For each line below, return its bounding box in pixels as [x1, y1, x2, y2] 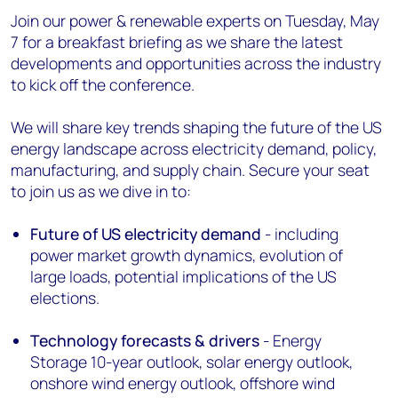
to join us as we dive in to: [11, 180, 191, 202]
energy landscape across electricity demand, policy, [11, 138, 377, 159]
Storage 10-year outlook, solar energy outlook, [30, 351, 354, 372]
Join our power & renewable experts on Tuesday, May [11, 10, 379, 31]
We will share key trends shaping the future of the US [11, 116, 382, 138]
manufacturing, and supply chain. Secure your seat [11, 159, 370, 180]
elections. [30, 287, 100, 308]
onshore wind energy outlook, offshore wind [30, 372, 336, 394]
